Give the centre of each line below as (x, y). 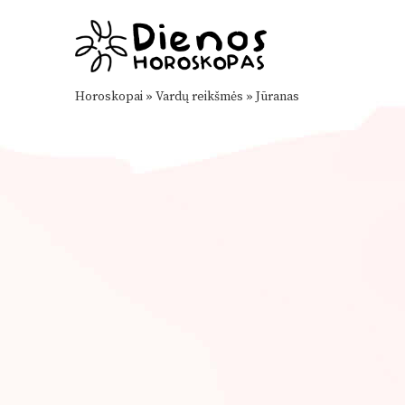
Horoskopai (109, 97)
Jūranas (278, 97)
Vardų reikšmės (199, 97)
